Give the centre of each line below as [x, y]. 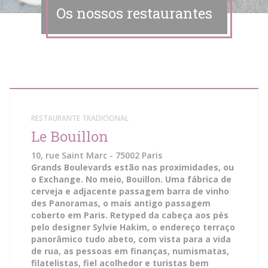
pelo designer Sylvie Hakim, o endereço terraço [133, 227]
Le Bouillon [70, 136]
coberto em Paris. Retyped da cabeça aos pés [130, 215]
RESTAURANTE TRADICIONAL [80, 118]
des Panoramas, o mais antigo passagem [121, 203]
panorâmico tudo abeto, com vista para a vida [131, 239]
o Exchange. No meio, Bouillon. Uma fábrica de [131, 179]
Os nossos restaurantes [134, 13]
